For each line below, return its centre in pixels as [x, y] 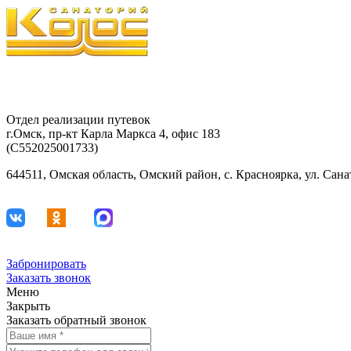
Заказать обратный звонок [76, 320]
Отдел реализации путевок [78, 119]
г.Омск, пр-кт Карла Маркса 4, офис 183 [113, 134]
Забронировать [46, 264]
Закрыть [28, 306]
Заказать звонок [49, 278]
